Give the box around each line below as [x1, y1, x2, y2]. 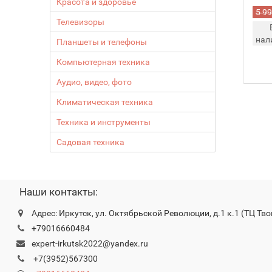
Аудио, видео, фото [56, 77, 132, 87]
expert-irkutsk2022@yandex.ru [31, 239, 148, 248]
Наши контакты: [19, 186, 98, 198]
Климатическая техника [56, 97, 154, 107]
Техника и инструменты [56, 117, 151, 127]
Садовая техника [56, 137, 125, 147]
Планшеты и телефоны [56, 37, 148, 47]
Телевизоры [56, 17, 105, 27]
